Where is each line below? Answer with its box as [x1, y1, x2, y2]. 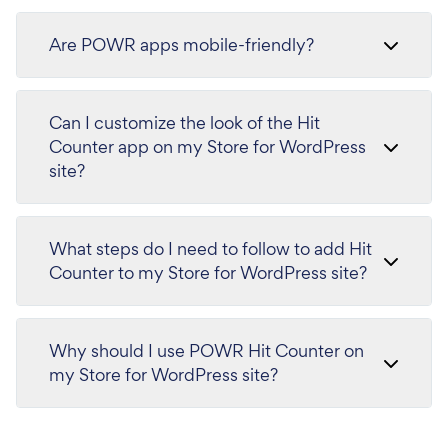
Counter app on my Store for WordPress [49, 135, 366, 159]
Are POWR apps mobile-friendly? [49, 33, 314, 57]
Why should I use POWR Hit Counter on [49, 339, 364, 363]
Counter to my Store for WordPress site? [49, 261, 367, 285]
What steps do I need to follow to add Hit [49, 237, 372, 261]
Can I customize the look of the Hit [49, 111, 320, 135]
